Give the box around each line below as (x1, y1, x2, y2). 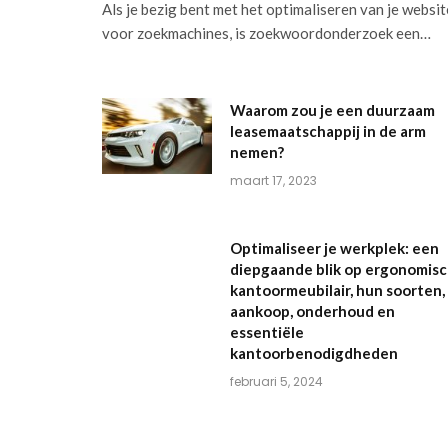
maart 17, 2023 (230, 172, 317, 190)
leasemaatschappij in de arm (230, 122, 426, 141)
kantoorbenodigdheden (230, 344, 398, 363)
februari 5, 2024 (230, 373, 323, 391)
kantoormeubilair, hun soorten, (230, 281, 445, 300)
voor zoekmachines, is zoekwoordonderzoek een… (102, 24, 431, 43)
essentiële (230, 323, 304, 342)
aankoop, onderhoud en (230, 302, 395, 321)
